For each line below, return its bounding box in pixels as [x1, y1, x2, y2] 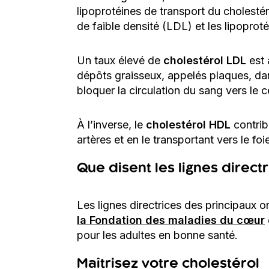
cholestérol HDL [146, 118, 231, 131]
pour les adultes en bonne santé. [77, 228, 238, 241]
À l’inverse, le [77, 118, 146, 131]
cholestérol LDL [163, 53, 246, 67]
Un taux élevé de [77, 53, 163, 67]
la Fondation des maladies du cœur [77, 213, 265, 226]
